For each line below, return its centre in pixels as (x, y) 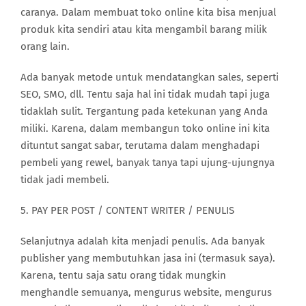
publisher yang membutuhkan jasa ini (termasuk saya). (148, 259)
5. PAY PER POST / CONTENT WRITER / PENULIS (127, 211)
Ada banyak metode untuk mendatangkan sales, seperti (150, 78)
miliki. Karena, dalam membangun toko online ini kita (145, 129)
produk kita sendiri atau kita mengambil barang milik (144, 30)
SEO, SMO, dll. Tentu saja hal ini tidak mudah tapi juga (145, 95)
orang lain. (45, 47)
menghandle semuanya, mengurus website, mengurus (146, 293)
